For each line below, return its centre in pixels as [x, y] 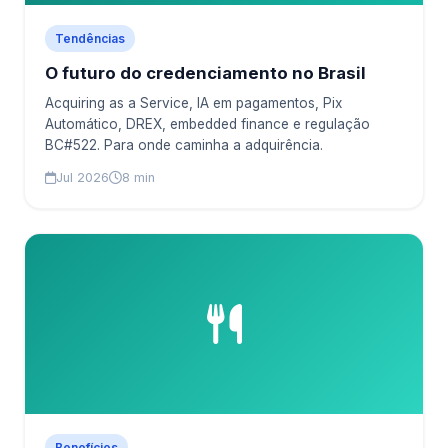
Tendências [90, 38]
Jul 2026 [82, 177]
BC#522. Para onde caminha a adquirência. [184, 145]
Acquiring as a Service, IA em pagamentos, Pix [193, 103]
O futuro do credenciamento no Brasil [205, 73]
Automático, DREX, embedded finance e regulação [207, 124]
